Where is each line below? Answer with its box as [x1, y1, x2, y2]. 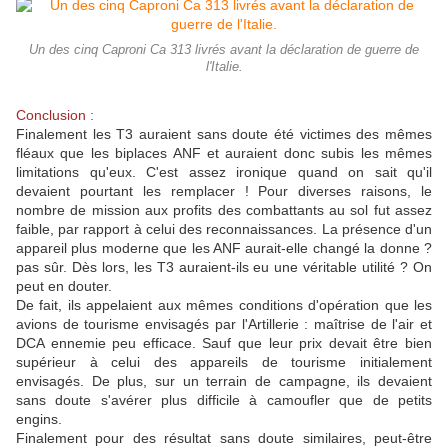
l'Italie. [205, 59, 243, 74]
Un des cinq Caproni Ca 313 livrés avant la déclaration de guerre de [29, 42, 419, 57]
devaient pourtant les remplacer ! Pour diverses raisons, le [16, 182, 432, 199]
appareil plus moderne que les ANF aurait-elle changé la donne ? [16, 239, 432, 256]
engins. [16, 410, 62, 427]
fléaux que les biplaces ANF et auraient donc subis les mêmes [16, 144, 432, 161]
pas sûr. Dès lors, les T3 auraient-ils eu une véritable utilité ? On [16, 258, 432, 275]
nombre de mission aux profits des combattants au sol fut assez [16, 201, 432, 218]
